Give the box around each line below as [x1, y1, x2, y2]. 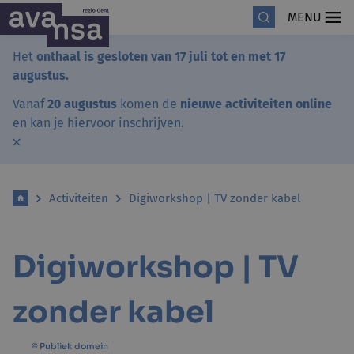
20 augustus [44, 96, 117, 111]
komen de [117, 96, 180, 111]
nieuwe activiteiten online [180, 96, 332, 111]
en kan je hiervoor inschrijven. [13, 115, 184, 130]
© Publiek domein [32, 341, 108, 352]
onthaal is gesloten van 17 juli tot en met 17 [36, 49, 285, 64]
